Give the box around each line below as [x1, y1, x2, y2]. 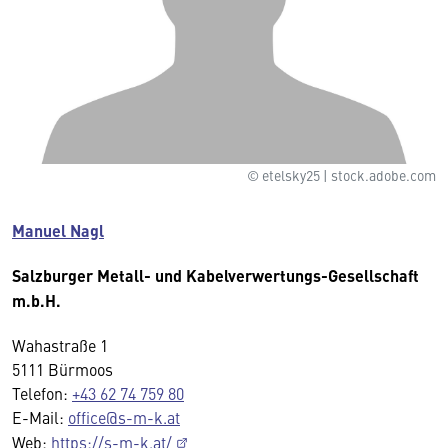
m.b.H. [12, 288, 61, 312]
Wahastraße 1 [12, 333, 108, 356]
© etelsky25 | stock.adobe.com [247, 164, 436, 185]
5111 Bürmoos [12, 357, 113, 380]
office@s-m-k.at [68, 405, 180, 428]
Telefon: [12, 381, 72, 404]
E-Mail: [12, 405, 68, 428]
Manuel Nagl [12, 218, 104, 242]
